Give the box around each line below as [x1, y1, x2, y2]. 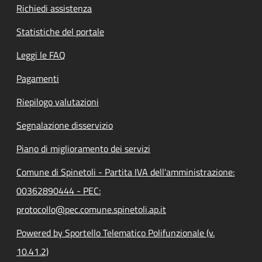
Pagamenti [16, 71, 59, 85]
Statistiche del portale [16, 24, 104, 39]
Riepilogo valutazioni [16, 94, 99, 109]
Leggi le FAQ [16, 47, 65, 62]
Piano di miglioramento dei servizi [16, 141, 150, 156]
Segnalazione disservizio [16, 118, 113, 132]
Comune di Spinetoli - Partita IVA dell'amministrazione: [16, 164, 235, 179]
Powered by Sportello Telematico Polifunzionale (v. [16, 225, 215, 240]
